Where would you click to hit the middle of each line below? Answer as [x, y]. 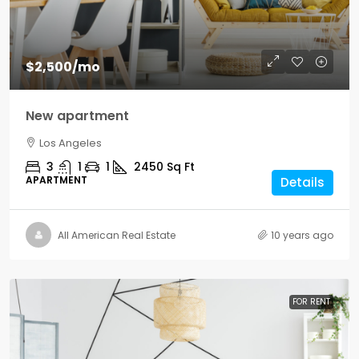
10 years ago [302, 235]
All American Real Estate [117, 235]
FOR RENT [311, 302]
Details [303, 182]
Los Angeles [71, 143]
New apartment [77, 116]
